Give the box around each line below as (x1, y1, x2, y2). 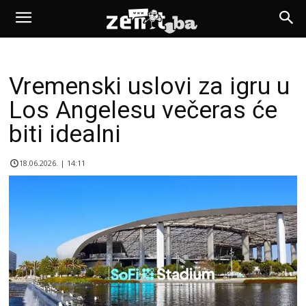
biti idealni (9, 120, 121, 148)
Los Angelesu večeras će (9, 96, 277, 124)
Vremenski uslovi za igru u (9, 72, 290, 100)
